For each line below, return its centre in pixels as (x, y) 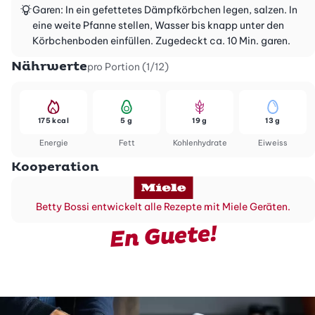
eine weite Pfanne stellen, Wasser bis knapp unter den (158, 26)
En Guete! (163, 238)
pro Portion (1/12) (128, 67)
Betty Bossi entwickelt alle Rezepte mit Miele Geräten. (163, 207)
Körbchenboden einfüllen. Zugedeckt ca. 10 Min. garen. (161, 41)
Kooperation (55, 167)
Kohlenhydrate (200, 143)
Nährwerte (49, 67)
